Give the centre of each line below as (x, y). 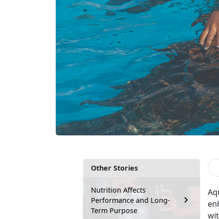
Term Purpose (114, 210)
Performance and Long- (131, 200)
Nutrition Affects (118, 190)
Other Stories (114, 168)
